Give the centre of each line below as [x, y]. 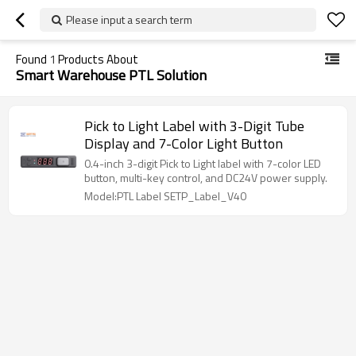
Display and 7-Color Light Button [184, 143]
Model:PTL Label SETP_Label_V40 [165, 196]
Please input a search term [129, 19]
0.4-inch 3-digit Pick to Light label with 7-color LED [203, 163]
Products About [97, 59]
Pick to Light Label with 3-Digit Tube [194, 126]
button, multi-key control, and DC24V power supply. [206, 178]
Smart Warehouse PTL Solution [111, 75]
